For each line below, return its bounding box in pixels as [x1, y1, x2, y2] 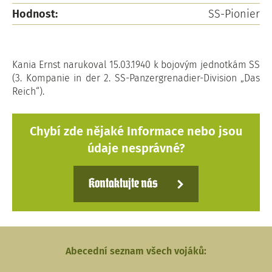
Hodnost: [12, 7, 58, 21]
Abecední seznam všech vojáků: [66, 245, 206, 257]
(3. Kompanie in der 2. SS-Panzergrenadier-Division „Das [12, 72, 260, 84]
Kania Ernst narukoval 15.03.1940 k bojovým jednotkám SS [12, 59, 260, 70]
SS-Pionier [208, 7, 260, 21]
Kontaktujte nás [89, 178, 157, 190]
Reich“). [12, 86, 44, 97]
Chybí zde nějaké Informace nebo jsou [30, 124, 242, 138]
